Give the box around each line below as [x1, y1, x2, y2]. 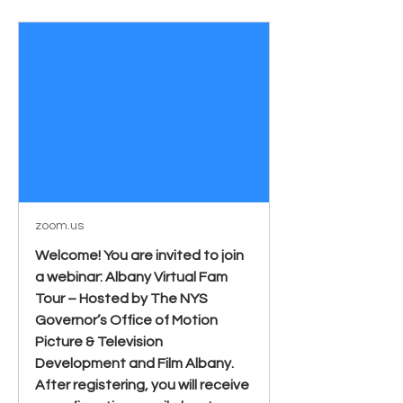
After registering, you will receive [35, 378, 249, 392]
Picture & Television [35, 335, 163, 349]
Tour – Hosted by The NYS [35, 291, 208, 306]
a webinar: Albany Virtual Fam [35, 270, 228, 284]
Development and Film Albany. [35, 356, 234, 371]
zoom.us [35, 219, 84, 232]
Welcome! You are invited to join [35, 248, 244, 263]
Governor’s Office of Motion [35, 313, 218, 327]
